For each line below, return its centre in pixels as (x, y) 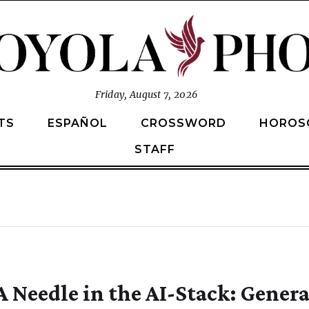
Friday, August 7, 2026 (146, 94)
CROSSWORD (183, 123)
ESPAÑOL (78, 123)
